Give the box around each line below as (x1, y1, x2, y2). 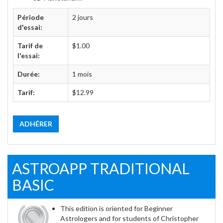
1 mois (72, 70, 92, 78)
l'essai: (17, 51, 40, 60)
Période (17, 13, 44, 21)
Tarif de (17, 41, 43, 50)
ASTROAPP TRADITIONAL (12, 159, 190, 177)
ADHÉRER (19, 119, 52, 128)
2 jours (72, 13, 93, 21)
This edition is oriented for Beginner (60, 204, 173, 213)
